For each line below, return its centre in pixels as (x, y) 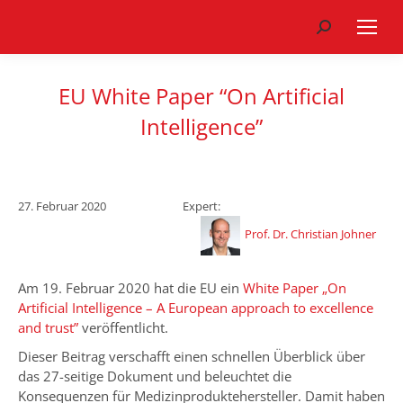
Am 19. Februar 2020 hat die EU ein (130, 288)
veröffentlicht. (123, 327)
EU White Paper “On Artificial (201, 96)
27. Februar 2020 (62, 206)
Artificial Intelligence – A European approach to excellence (196, 308)
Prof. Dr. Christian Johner (310, 234)
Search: (338, 29)
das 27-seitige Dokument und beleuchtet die (155, 376)
